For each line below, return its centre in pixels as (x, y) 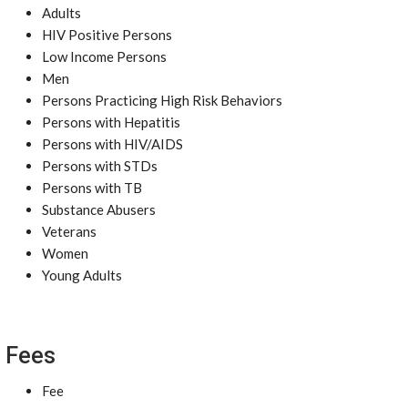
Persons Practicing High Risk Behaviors (162, 100)
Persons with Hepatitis (111, 122)
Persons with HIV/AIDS (112, 144)
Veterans (69, 231)
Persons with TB (92, 188)
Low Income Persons (104, 56)
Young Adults (82, 275)
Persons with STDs (100, 166)
